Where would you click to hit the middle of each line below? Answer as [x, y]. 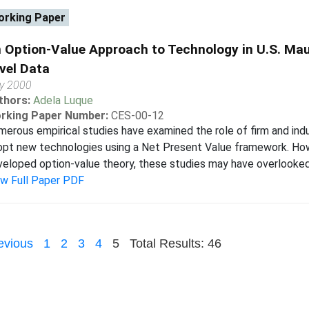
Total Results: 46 [175, 243]
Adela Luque [63, 100]
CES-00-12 [137, 116]
